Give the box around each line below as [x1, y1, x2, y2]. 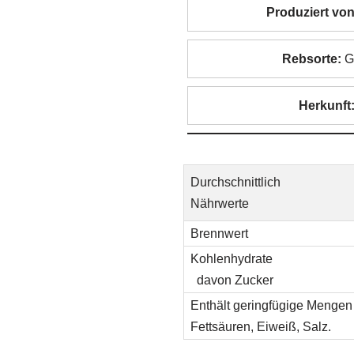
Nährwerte [190, 197, 249, 210]
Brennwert [190, 227, 248, 240]
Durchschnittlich [190, 175, 281, 189]
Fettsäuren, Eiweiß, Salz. [190, 320, 331, 333]
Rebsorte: [281, 52, 341, 66]
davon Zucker [190, 273, 273, 287]
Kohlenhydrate [190, 252, 273, 265]
